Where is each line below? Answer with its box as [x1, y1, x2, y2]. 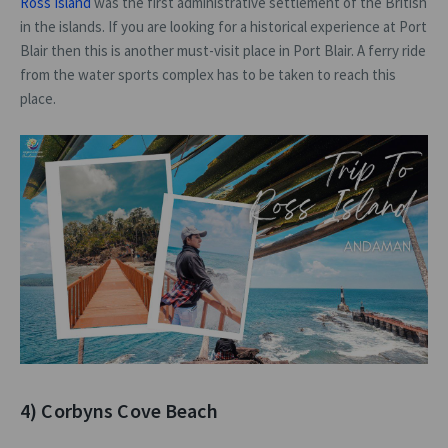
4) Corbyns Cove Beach [20, 398, 218, 424]
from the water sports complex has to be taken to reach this [20, 64, 396, 84]
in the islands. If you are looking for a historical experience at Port [20, 16, 427, 36]
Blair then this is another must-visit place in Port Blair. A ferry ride [20, 40, 426, 60]
